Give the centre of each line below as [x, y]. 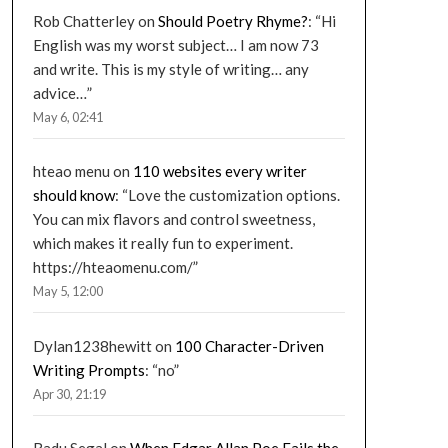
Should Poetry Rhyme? [232, 20]
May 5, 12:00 [67, 291]
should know [73, 195]
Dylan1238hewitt [92, 345]
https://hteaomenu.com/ [112, 267]
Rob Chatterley [83, 20]
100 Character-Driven [249, 345]
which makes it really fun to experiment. [162, 243]
